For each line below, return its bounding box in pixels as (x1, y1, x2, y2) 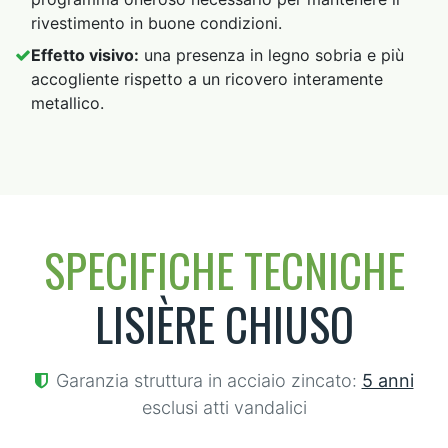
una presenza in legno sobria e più (139, 44, 404, 65)
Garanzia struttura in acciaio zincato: (55, 369, 357, 391)
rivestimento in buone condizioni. (31, 12, 282, 33)
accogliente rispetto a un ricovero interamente (31, 68, 383, 89)
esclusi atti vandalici (141, 396, 307, 418)
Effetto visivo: (31, 44, 139, 65)
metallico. (31, 92, 104, 113)
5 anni (361, 369, 414, 391)
